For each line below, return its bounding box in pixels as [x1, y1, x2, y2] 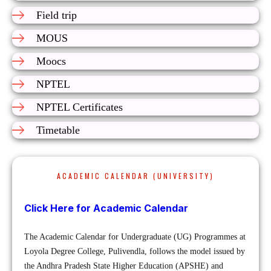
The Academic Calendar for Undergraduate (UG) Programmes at [24, 232, 246, 241]
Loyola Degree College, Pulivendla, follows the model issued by [24, 247, 245, 256]
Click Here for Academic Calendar [24, 202, 188, 214]
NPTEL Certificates [36, 101, 123, 113]
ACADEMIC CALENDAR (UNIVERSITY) [57, 171, 214, 181]
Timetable [36, 124, 80, 136]
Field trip [36, 9, 77, 21]
